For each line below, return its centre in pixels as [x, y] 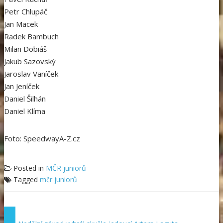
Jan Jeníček [22, 86]
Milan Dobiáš [25, 49]
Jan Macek [21, 24]
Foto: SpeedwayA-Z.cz [42, 138]
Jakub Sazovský [30, 61]
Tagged [27, 179]
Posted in [30, 168]
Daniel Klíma [25, 111]
